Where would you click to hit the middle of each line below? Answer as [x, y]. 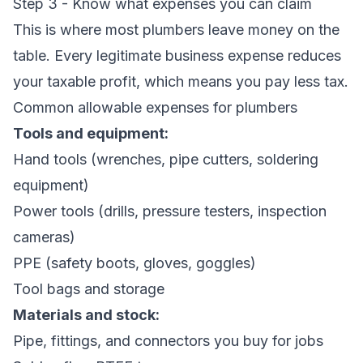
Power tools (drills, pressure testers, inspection [170, 211]
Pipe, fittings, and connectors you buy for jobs [168, 341]
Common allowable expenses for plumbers [155, 107]
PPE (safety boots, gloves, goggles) [135, 263]
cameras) [44, 237]
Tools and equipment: [91, 133]
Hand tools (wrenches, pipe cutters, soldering [166, 159]
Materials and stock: [86, 315]
